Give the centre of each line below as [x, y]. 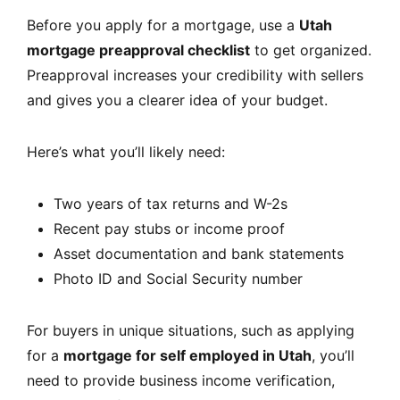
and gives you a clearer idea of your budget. [177, 100]
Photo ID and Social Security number [178, 278]
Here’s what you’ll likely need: [126, 151]
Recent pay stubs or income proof [169, 228]
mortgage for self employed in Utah [187, 355]
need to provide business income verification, [181, 380]
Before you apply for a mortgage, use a [163, 25]
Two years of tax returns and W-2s [171, 203]
